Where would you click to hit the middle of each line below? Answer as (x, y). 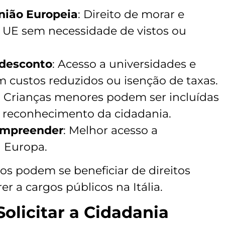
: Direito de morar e (131, 14)
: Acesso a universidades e (124, 64)
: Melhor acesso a (110, 130)
